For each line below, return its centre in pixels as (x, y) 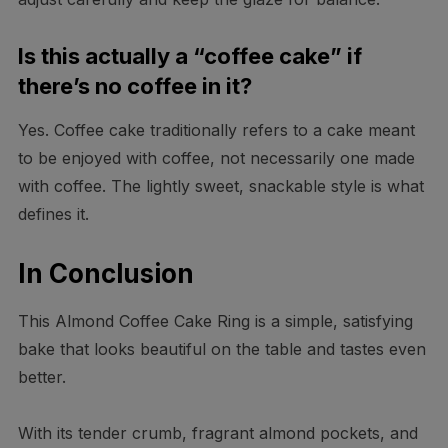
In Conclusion (105, 274)
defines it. (53, 214)
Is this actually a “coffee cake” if (189, 56)
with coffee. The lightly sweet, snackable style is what (220, 186)
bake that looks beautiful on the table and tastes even (221, 349)
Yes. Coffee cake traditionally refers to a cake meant (216, 130)
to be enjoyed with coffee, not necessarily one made (216, 158)
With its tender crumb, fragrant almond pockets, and (217, 433)
